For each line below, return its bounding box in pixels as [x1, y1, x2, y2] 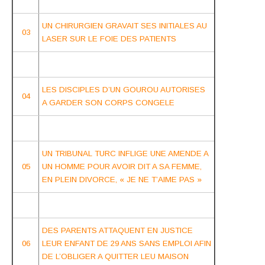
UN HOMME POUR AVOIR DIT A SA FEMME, [42, 161, 202, 171]
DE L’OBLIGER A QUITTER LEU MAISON [42, 251, 189, 261]
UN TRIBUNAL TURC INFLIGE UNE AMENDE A [42, 148, 208, 158]
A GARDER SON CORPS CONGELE [42, 98, 174, 107]
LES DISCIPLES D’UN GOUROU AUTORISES [42, 85, 205, 94]
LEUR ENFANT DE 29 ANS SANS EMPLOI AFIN [42, 238, 211, 248]
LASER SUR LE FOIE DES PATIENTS [42, 34, 176, 43]
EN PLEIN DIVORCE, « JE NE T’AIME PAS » [42, 174, 202, 184]
